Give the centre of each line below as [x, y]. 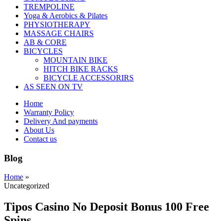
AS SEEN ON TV [53, 87]
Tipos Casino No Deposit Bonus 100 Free [107, 207]
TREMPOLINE [49, 7]
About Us [39, 130]
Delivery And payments [61, 121]
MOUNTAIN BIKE [75, 60]
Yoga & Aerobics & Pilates [66, 16]
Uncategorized [27, 186]
